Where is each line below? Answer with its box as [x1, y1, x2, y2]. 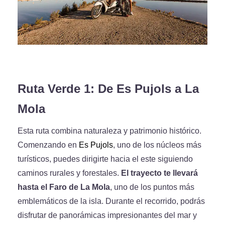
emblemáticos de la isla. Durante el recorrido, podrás [18, 196, 205, 206]
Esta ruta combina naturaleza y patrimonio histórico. [18, 126, 201, 136]
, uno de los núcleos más [113, 140, 201, 150]
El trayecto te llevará [121, 168, 198, 178]
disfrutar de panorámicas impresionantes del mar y [18, 210, 197, 220]
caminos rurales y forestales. [18, 168, 121, 178]
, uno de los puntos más [110, 182, 194, 192]
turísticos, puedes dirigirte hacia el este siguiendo [18, 154, 193, 164]
